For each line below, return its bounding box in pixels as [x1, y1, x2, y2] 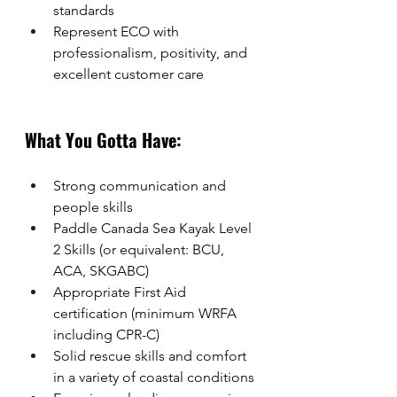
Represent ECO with [53, 23, 183, 40]
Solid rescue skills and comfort [53, 347, 250, 364]
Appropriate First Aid [53, 284, 190, 300]
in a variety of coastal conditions [53, 369, 254, 385]
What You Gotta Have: [25, 127, 182, 153]
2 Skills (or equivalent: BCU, [53, 241, 228, 258]
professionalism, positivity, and [53, 44, 251, 61]
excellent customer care [53, 66, 204, 82]
